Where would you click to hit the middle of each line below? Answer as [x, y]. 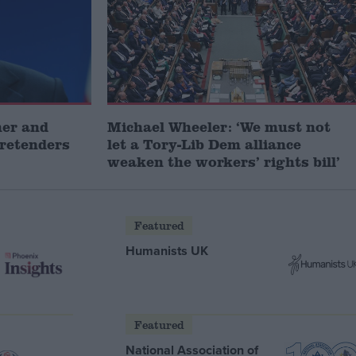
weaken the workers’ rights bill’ [224, 161]
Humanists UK [167, 251]
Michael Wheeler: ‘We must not [219, 126]
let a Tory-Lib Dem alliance [205, 143]
